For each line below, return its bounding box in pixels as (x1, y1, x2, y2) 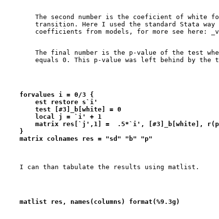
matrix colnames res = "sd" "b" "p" (4, 135, 153, 142)
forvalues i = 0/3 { (4, 91, 94, 98)
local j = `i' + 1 (4, 113, 102, 120)
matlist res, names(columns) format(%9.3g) (4, 198, 180, 205)
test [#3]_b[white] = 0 (4, 106, 121, 113)
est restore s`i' (4, 98, 98, 106)
